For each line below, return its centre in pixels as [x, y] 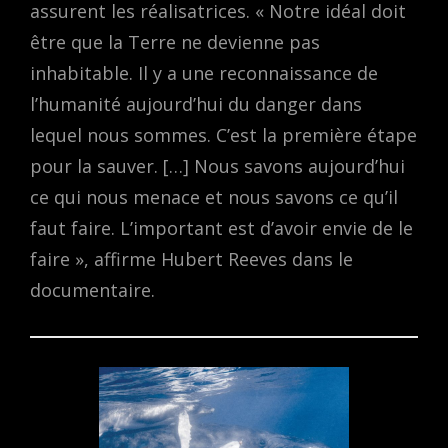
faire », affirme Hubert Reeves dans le [191, 259]
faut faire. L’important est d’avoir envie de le [221, 228]
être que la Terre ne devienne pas [175, 42]
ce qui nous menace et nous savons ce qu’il [214, 197]
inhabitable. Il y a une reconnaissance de [204, 73]
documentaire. [92, 290]
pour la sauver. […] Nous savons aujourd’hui [217, 166]
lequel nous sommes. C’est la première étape [223, 135]
